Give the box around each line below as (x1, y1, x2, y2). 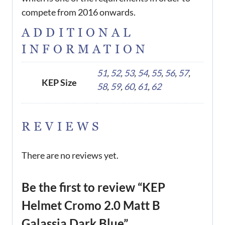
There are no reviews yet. (22, 150, 119, 161)
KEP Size (42, 76, 77, 88)
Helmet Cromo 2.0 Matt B (22, 198, 160, 213)
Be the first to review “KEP (22, 180, 165, 195)
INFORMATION (22, 42, 149, 57)
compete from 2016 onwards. (22, 7, 136, 18)
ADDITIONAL (22, 25, 134, 40)
